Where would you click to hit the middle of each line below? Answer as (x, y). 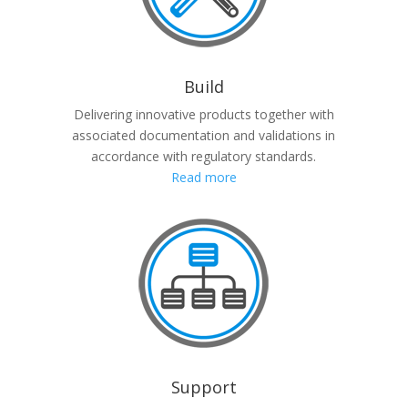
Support (204, 387)
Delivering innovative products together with (204, 114)
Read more (204, 177)
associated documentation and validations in (204, 135)
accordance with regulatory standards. (204, 156)
